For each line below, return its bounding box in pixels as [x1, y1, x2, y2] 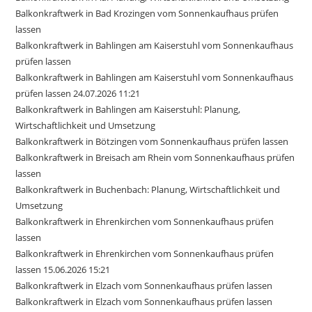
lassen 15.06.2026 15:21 [15, 263, 111, 276]
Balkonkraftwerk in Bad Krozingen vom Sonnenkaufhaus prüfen [15, 6, 279, 19]
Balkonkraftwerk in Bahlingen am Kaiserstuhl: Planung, [15, 102, 241, 116]
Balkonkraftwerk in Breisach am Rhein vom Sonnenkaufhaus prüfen [15, 150, 295, 164]
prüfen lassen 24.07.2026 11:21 [15, 86, 141, 100]
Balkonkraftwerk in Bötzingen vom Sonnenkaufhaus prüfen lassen [15, 134, 289, 148]
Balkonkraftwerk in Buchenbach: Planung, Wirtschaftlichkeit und [15, 182, 281, 196]
